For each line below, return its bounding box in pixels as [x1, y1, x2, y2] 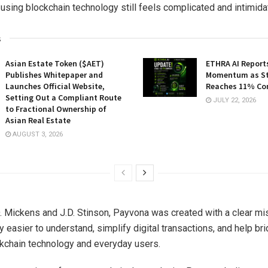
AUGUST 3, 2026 [11, 130, 63, 139]
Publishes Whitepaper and [5, 69, 103, 81]
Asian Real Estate [5, 115, 71, 126]
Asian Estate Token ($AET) [5, 58, 104, 69]
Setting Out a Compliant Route [5, 92, 121, 103]
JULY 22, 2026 [211, 96, 256, 105]
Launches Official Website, [5, 81, 105, 92]
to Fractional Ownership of [5, 103, 106, 115]
